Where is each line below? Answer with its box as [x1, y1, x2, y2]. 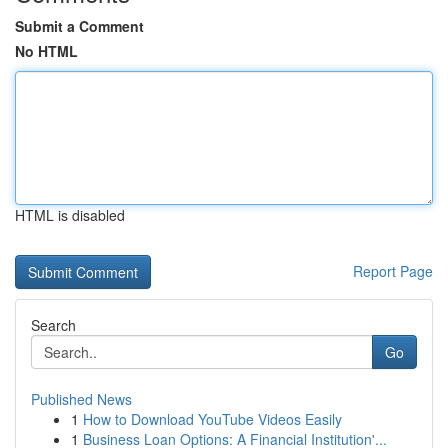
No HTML [15, 41, 78, 61]
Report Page [353, 261, 433, 281]
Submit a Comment [15, 16, 144, 36]
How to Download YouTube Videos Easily [83, 409, 342, 429]
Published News [31, 389, 132, 409]
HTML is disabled [15, 205, 125, 225]
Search [31, 315, 76, 335]
